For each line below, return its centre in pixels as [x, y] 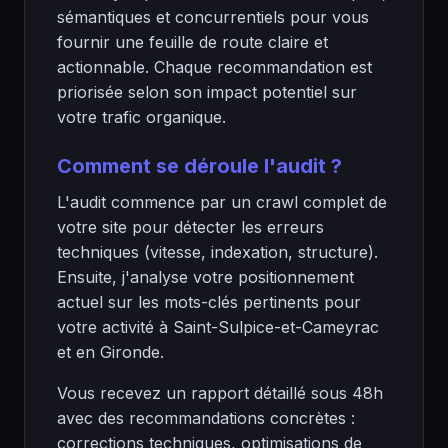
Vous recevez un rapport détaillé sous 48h [220, 393]
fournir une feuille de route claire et [192, 42]
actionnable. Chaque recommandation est [214, 67]
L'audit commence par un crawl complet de [222, 202]
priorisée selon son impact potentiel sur [207, 92]
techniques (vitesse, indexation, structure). [217, 252]
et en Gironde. [110, 352]
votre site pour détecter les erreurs [190, 227]
